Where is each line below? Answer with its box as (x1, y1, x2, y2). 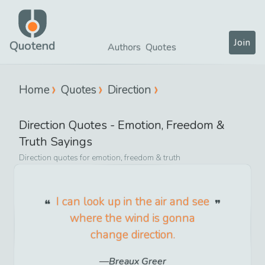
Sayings (47, 133, 92, 150)
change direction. (90, 227, 175, 243)
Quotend (9, 38, 55, 54)
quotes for (51, 151, 92, 163)
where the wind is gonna (70, 210, 195, 226)
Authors (108, 41, 141, 54)
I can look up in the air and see (56, 193, 209, 209)
